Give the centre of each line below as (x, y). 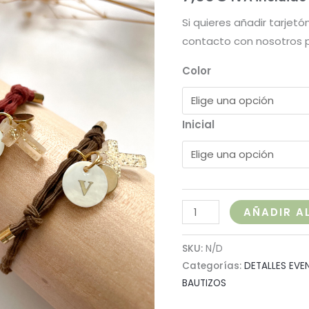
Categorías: (213, 266)
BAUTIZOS (204, 283)
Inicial (198, 125)
